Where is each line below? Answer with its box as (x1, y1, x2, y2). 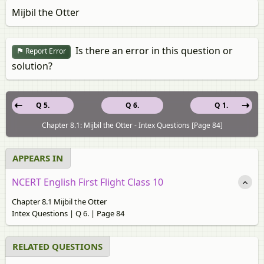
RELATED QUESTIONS (12, 240, 103, 252)
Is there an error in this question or (71, 44, 233, 57)
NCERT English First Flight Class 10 (12, 175, 163, 189)
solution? (12, 59, 52, 72)
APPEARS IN (12, 151, 63, 164)
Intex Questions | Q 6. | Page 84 (12, 207, 124, 219)
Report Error (24, 46, 66, 57)
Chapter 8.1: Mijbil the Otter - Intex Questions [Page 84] (41, 120, 223, 130)
